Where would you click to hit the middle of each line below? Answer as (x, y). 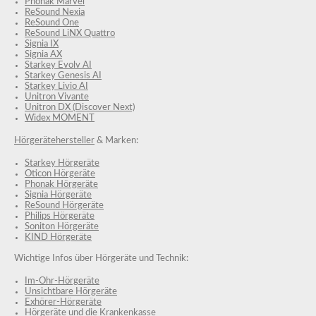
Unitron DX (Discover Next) (80, 107)
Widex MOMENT (60, 118)
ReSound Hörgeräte (64, 205)
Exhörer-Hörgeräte (63, 302)
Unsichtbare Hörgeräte (71, 291)
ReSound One (52, 23)
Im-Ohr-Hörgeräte (62, 281)
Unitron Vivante (57, 97)
